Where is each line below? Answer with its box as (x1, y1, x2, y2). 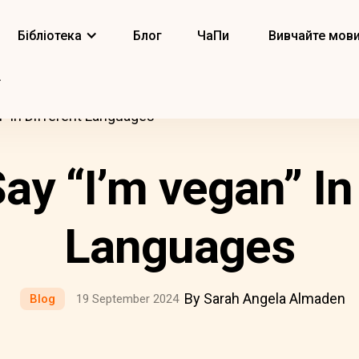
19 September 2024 (75, 292, 179, 306)
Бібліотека (18, 28, 82, 43)
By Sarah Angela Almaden (184, 290, 345, 307)
